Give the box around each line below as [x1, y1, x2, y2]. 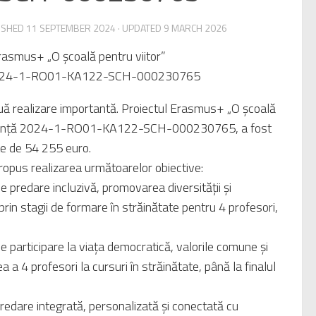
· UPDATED [116, 20, 164, 35]
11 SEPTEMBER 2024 [26, 20, 116, 35]
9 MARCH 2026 [164, 20, 227, 35]
